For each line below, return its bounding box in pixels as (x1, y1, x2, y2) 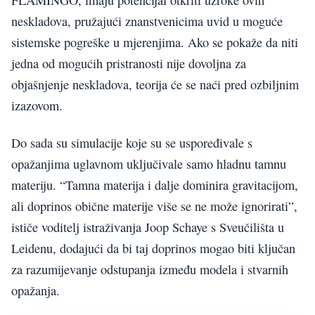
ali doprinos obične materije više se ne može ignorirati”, (11, 197, 297, 214)
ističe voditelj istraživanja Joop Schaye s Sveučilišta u (11, 218, 284, 236)
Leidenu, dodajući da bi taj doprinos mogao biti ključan (11, 239, 295, 257)
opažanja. (11, 281, 60, 299)
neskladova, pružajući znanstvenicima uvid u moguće (11, 13, 283, 30)
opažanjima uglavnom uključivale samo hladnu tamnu (11, 155, 286, 172)
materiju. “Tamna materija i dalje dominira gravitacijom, (11, 176, 298, 193)
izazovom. (11, 97, 63, 115)
